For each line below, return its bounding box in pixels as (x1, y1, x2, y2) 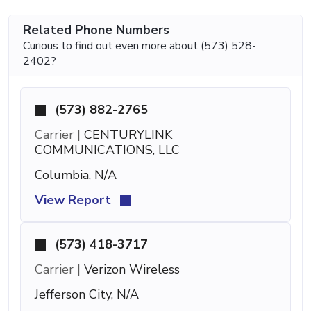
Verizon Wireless (81, 260, 180, 278)
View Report (35, 191, 115, 208)
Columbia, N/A (35, 166, 117, 183)
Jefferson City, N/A (35, 285, 139, 303)
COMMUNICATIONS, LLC (35, 141, 180, 158)
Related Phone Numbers (23, 21, 169, 38)
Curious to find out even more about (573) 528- (23, 37, 256, 53)
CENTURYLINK (81, 126, 172, 143)
